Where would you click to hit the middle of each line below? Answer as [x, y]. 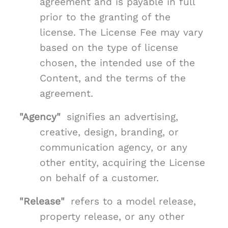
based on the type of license [109, 48]
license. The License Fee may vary [121, 33]
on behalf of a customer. [99, 178]
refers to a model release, [133, 202]
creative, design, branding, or [109, 132]
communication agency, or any [113, 148]
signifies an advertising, [122, 117]
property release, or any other [112, 217]
